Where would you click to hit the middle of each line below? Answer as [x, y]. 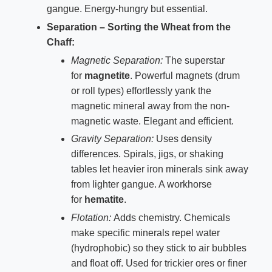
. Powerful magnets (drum [185, 75]
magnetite [107, 75]
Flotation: [91, 218]
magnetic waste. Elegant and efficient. [152, 121]
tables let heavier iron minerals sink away [159, 169]
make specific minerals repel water [145, 233]
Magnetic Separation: [117, 60]
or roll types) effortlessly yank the [141, 90]
